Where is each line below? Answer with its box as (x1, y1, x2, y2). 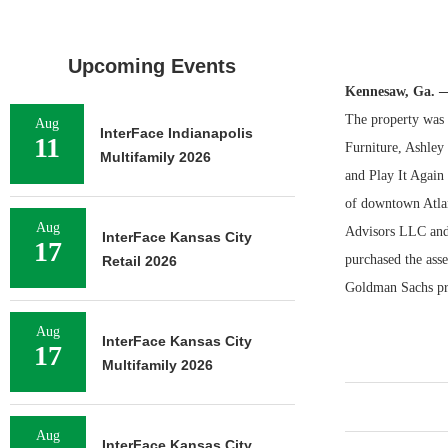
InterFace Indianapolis (100, 125, 253, 141)
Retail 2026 (102, 253, 177, 269)
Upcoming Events (68, 55, 237, 77)
